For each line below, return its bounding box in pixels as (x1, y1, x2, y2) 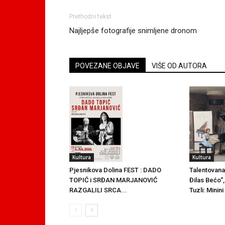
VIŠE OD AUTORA (152, 62, 207, 70)
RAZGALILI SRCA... (69, 186, 127, 194)
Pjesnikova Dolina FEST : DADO (69, 166, 161, 174)
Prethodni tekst (69, 13, 111, 20)
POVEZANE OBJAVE (75, 62, 140, 70)
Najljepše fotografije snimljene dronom (69, 26, 197, 35)
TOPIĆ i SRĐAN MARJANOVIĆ (69, 176, 157, 184)
